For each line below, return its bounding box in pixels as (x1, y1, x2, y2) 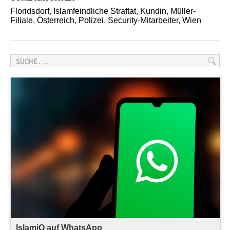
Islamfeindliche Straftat (53, 7, 136, 16)
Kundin (140, 7, 166, 16)
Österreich (37, 16, 74, 25)
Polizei (79, 16, 104, 25)
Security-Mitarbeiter (108, 16, 178, 25)
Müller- (170, 7, 196, 16)
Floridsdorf (10, 7, 49, 16)
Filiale (10, 16, 33, 25)
